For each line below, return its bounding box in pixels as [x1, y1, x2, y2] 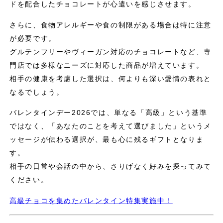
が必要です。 [9, 34, 56, 42]
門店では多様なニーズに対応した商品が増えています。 [9, 61, 204, 69]
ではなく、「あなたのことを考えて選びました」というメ [9, 122, 212, 130]
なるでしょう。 [9, 88, 64, 96]
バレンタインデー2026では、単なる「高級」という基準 [9, 109, 208, 117]
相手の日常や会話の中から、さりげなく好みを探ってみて [9, 162, 212, 171]
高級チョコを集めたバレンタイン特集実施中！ [9, 196, 173, 205]
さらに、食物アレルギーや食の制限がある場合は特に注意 [9, 20, 212, 29]
